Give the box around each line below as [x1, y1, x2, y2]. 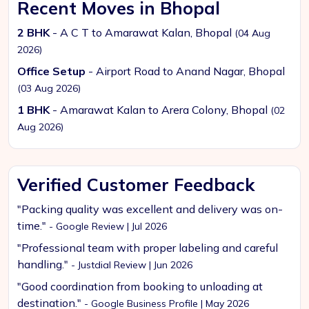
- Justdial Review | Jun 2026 [71, 259, 192, 271]
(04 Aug [235, 27, 270, 39]
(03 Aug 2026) [17, 82, 81, 94]
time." [17, 219, 49, 232]
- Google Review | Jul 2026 [49, 220, 167, 232]
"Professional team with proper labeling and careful [17, 241, 278, 255]
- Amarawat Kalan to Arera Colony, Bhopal [50, 103, 270, 117]
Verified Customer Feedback [17, 174, 255, 195]
